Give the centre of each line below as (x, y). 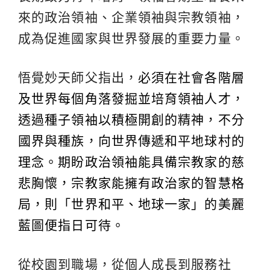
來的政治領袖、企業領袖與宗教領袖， (131, 17)
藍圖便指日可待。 (71, 225)
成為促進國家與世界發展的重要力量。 (131, 38)
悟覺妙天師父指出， (78, 77)
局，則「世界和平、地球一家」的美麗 (131, 204)
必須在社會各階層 (191, 77)
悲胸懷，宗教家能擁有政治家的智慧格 (131, 183)
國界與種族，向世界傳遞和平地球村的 (131, 140)
